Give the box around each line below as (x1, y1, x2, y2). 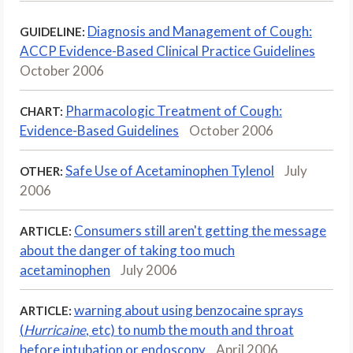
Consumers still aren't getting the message (74, 221, 326, 239)
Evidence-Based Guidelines (20, 121, 179, 139)
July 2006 (121, 261, 177, 278)
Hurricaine (24, 321, 86, 338)
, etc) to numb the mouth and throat (86, 321, 294, 338)
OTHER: (20, 163, 63, 178)
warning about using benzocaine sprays (74, 301, 303, 318)
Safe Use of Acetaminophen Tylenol (65, 162, 274, 179)
